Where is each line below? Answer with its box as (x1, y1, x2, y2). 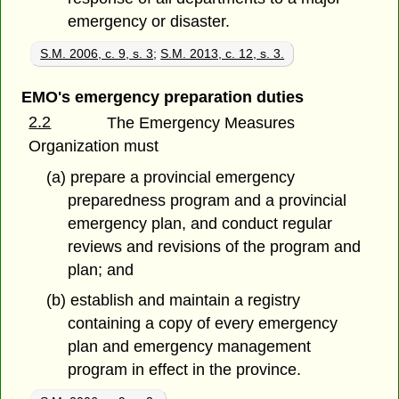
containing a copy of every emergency (68, 314, 338, 333)
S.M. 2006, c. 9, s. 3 (40, 45, 154, 61)
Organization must (28, 136, 159, 155)
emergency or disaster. (68, 12, 231, 30)
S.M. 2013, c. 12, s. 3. (160, 45, 285, 61)
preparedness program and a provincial (68, 191, 347, 209)
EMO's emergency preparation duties (20, 87, 304, 106)
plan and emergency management (68, 338, 312, 356)
